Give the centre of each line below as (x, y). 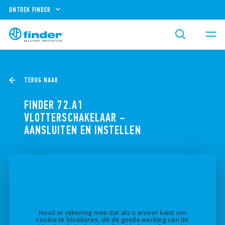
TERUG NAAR (41, 80)
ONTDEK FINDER (30, 10)
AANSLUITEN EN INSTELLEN (83, 130)
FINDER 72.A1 (53, 105)
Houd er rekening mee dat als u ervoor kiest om (113, 213)
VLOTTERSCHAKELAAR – (75, 118)
